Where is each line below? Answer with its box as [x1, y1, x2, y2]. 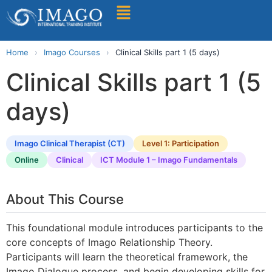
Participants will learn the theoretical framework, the [6, 250, 248, 263]
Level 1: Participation [142, 138, 219, 148]
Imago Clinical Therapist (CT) [15, 138, 125, 148]
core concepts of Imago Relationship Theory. [6, 236, 212, 248]
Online [15, 154, 39, 165]
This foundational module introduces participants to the [6, 221, 263, 234]
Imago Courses [44, 47, 100, 57]
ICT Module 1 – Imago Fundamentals [100, 154, 237, 165]
